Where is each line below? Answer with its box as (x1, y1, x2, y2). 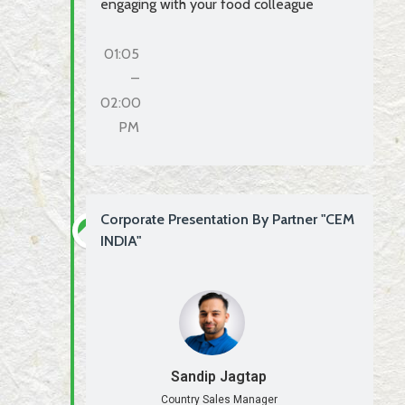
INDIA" (100, 231, 141, 250)
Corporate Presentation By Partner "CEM (100, 210, 354, 228)
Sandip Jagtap (171, 368, 268, 386)
